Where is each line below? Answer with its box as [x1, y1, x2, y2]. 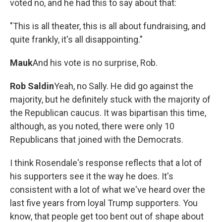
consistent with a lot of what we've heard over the [10, 184, 205, 195]
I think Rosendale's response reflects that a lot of [10, 158, 202, 168]
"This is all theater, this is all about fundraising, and [10, 21, 206, 31]
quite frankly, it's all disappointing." [10, 34, 143, 45]
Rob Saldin [10, 81, 54, 91]
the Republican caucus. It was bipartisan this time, [10, 108, 206, 118]
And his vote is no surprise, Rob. [33, 57, 158, 68]
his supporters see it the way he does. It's [10, 171, 173, 181]
